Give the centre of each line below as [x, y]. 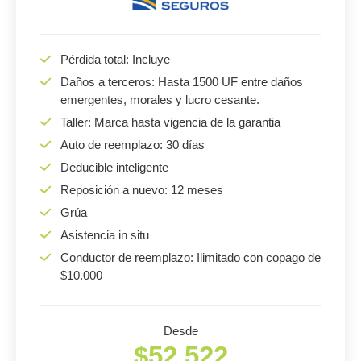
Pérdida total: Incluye [115, 59]
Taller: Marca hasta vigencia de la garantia [170, 122]
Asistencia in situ [105, 235]
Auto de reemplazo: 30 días [133, 145]
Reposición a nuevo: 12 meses [142, 190]
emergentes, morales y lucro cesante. [160, 100]
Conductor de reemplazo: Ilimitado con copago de [191, 257]
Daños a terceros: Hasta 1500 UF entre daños [182, 82]
